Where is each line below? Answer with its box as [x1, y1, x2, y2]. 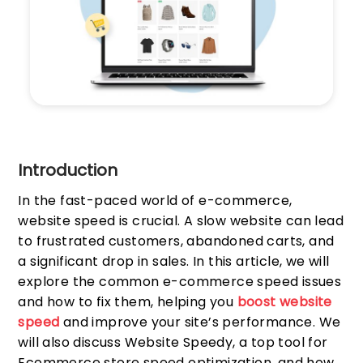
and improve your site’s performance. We [59, 313, 341, 332]
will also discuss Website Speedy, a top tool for [18, 333, 328, 352]
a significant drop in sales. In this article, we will [18, 252, 330, 271]
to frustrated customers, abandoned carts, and [18, 232, 335, 251]
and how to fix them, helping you [18, 293, 237, 312]
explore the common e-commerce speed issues [18, 272, 342, 292]
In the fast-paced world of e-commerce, [18, 191, 293, 211]
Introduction [18, 159, 118, 182]
